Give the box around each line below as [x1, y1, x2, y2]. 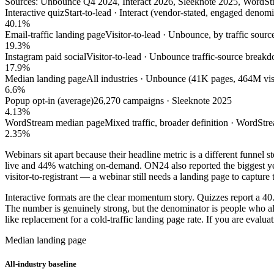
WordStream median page [5, 117, 105, 128]
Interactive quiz [5, 7, 64, 18]
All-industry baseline [5, 259, 76, 269]
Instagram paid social [5, 51, 86, 62]
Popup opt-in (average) [5, 95, 94, 106]
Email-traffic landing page [5, 29, 105, 40]
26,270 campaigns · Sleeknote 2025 [94, 95, 232, 106]
